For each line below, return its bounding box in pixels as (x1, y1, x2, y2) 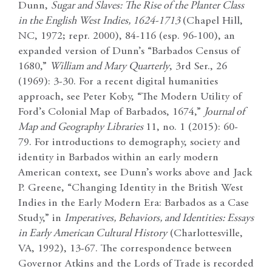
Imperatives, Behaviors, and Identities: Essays (64, 213, 254, 225)
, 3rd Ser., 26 (169, 61, 227, 73)
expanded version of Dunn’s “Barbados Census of (18, 46, 240, 58)
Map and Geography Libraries (18, 122, 146, 134)
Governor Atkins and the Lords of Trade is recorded (18, 259, 254, 270)
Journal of (204, 107, 245, 118)
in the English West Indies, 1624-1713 (18, 16, 183, 27)
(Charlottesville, (167, 228, 243, 240)
